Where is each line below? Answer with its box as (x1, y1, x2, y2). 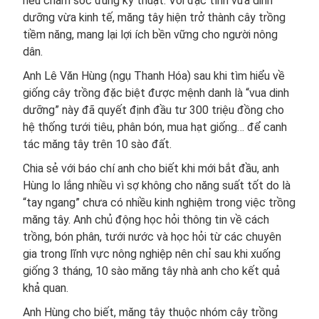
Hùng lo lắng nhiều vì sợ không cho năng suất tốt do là (23, 178, 291, 192)
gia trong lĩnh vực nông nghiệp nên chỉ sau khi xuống (23, 246, 281, 261)
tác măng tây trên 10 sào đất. (23, 137, 172, 151)
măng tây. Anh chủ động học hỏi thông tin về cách (23, 212, 269, 226)
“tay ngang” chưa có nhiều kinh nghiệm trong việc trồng (23, 195, 296, 209)
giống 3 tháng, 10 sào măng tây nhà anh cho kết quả (23, 263, 280, 278)
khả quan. (23, 281, 68, 295)
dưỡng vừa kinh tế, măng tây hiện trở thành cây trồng (23, 10, 286, 24)
